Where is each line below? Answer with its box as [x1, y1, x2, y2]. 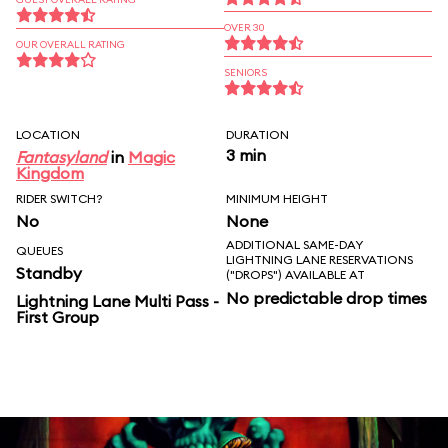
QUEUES [16, 243, 63, 258]
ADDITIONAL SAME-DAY [226, 237, 363, 252]
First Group [16, 307, 99, 327]
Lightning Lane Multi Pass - [16, 291, 219, 311]
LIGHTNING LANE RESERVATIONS [226, 252, 413, 267]
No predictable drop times [226, 288, 427, 308]
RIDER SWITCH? [16, 191, 103, 206]
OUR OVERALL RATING [16, 38, 125, 51]
